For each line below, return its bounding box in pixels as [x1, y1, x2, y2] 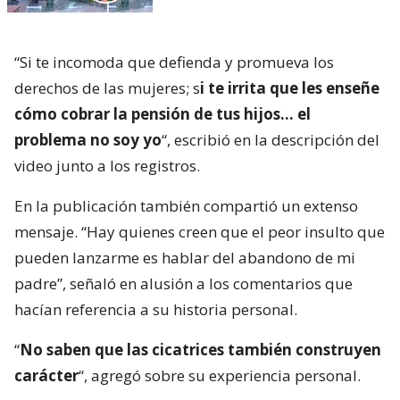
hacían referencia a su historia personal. [14, 299, 297, 321]
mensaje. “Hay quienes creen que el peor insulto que [14, 221, 385, 243]
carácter [14, 365, 79, 387]
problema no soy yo [14, 129, 162, 151]
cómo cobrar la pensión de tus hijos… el [14, 104, 311, 125]
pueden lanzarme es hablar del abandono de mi [14, 247, 355, 269]
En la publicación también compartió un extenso [14, 196, 358, 217]
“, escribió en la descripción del [162, 129, 379, 151]
